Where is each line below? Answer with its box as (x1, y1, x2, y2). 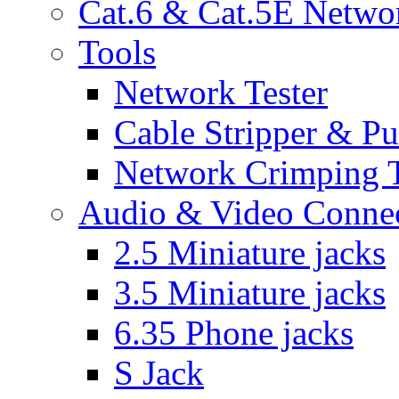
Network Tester (114, 73, 328, 111)
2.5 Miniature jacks (114, 233, 386, 272)
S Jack (114, 354, 204, 392)
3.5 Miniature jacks (114, 273, 386, 312)
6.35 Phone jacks (114, 313, 354, 352)
